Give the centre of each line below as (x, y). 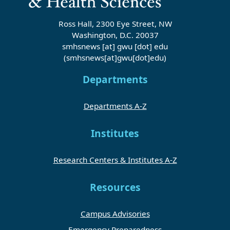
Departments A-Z (115, 106)
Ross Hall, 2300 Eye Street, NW (115, 23)
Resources (115, 187)
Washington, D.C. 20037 (115, 35)
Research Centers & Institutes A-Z (115, 159)
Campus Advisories (115, 214)
